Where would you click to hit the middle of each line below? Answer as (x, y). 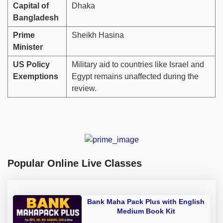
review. (84, 89)
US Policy (31, 65)
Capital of (31, 6)
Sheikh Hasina (98, 35)
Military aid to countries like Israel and (138, 65)
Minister (28, 47)
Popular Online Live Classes (75, 163)
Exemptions (36, 77)
